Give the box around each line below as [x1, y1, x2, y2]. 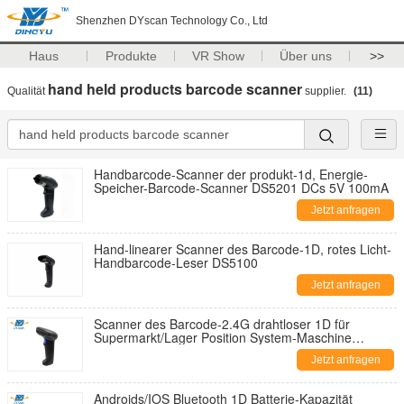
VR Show [192, 49, 245, 63]
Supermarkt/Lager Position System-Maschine [94, 328, 352, 346]
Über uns [280, 49, 333, 63]
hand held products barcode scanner [48, 78, 302, 99]
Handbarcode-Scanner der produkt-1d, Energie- [94, 165, 368, 183]
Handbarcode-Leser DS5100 [94, 253, 258, 271]
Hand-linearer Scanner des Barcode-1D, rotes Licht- [94, 240, 391, 258]
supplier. [302, 85, 349, 97]
